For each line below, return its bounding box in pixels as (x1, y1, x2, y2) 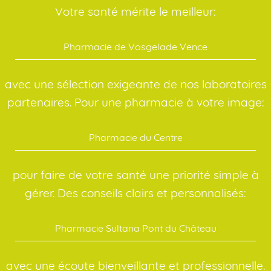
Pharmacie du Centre (88, 131, 183, 143)
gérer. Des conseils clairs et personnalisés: (25, 185, 246, 200)
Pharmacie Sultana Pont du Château (54, 221, 217, 234)
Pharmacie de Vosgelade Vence (64, 40, 207, 53)
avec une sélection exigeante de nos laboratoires (4, 76, 267, 91)
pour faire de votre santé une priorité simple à (12, 167, 259, 182)
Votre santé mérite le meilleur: (55, 4, 216, 19)
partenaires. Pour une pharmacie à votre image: (7, 94, 264, 109)
